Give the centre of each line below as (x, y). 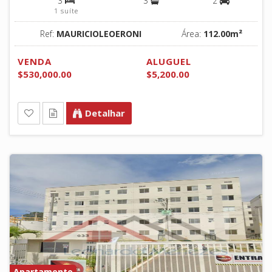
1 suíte (66, 10)
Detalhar (105, 113)
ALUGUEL (169, 61)
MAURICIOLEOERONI (99, 33)
